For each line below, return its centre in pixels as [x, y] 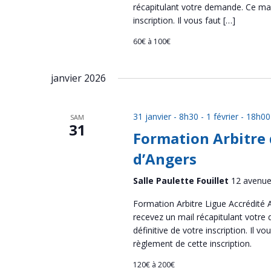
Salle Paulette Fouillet [182, 181]
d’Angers [165, 159]
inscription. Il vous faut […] [184, 20]
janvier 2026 [78, 78]
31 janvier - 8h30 [165, 116]
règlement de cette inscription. [192, 243]
